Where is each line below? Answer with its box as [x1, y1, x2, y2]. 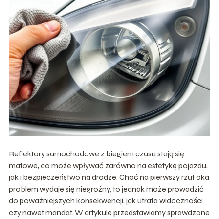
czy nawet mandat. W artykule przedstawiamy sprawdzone [8, 208, 210, 218]
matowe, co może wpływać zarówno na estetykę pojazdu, [8, 161, 208, 171]
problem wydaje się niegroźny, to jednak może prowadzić [8, 184, 204, 194]
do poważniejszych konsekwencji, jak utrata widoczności [8, 196, 203, 206]
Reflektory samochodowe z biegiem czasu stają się [8, 149, 184, 159]
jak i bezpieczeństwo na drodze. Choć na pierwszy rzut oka [8, 173, 209, 182]
